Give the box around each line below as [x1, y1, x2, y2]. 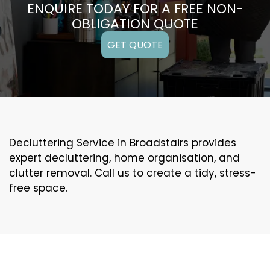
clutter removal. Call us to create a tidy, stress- [9, 166, 256, 181]
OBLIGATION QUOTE [72, 14, 198, 34]
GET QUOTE [107, 38, 163, 52]
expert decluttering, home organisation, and [9, 151, 240, 166]
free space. [9, 181, 67, 196]
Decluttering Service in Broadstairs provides [9, 136, 236, 151]
